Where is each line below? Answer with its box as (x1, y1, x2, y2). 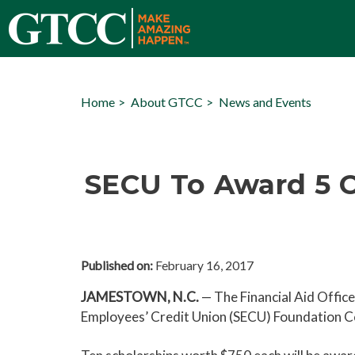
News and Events (219, 94, 311, 109)
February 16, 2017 (153, 258, 254, 273)
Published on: (81, 258, 153, 273)
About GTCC (131, 94, 203, 109)
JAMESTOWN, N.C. (81, 288, 201, 305)
